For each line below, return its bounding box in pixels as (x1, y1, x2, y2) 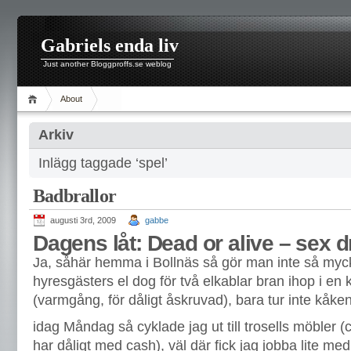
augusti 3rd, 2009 (50, 215, 116, 225)
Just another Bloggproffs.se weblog (43, 60, 172, 68)
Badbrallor (33, 186, 116, 206)
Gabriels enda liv (41, 35, 179, 56)
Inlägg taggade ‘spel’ (38, 155, 168, 171)
